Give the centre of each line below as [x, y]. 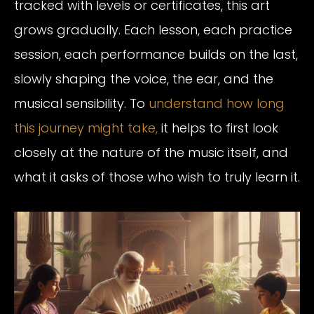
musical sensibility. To [81, 104]
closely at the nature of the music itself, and [151, 153]
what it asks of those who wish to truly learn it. [157, 177]
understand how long [217, 104]
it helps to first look [218, 128]
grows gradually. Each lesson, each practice [153, 30]
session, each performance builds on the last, [156, 55]
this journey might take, [86, 128]
